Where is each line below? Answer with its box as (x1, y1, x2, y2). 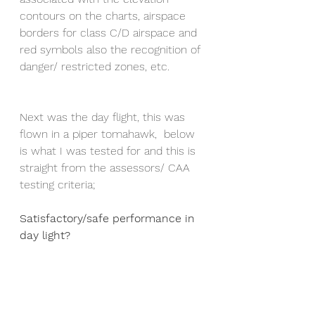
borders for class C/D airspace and (20, 26, 200, 40)
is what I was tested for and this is (20, 144, 199, 158)
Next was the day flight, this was (20, 110, 188, 124)
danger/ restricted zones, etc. (20, 60, 173, 74)
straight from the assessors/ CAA (20, 161, 193, 175)
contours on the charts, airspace (20, 9, 189, 23)
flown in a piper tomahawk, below (20, 127, 198, 141)
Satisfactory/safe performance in (20, 212, 198, 226)
